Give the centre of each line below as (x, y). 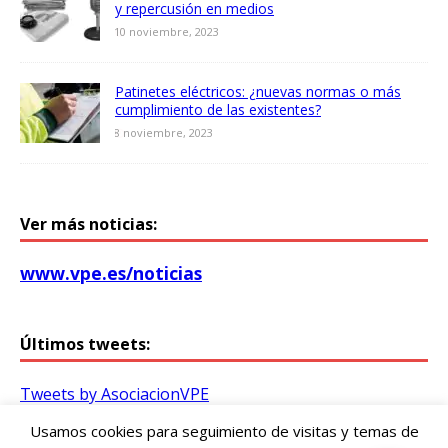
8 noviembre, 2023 (163, 133)
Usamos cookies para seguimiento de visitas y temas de (224, 431)
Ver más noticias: (88, 224)
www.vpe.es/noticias (111, 273)
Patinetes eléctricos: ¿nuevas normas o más (258, 92)
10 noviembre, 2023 (166, 32)
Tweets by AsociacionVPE (114, 394)
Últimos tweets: (85, 344)
